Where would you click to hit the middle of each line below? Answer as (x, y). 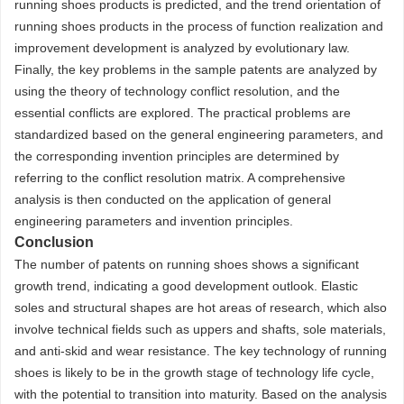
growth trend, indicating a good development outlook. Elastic (186, 286)
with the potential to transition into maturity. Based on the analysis (201, 394)
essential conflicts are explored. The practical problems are (183, 113)
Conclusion (54, 242)
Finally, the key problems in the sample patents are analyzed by (196, 69)
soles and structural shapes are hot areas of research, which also (201, 308)
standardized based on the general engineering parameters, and (199, 134)
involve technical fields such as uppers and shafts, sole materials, (200, 329)
